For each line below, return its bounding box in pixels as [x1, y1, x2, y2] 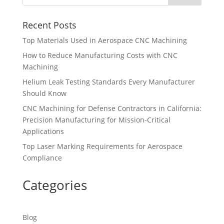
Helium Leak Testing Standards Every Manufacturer [22, 77, 195, 86]
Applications [22, 126, 64, 136]
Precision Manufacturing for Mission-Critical [22, 115, 170, 124]
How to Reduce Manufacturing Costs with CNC [22, 50, 177, 60]
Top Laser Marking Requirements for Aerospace [22, 141, 182, 151]
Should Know [22, 88, 66, 98]
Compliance [22, 153, 62, 162]
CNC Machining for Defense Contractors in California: [22, 103, 201, 113]
